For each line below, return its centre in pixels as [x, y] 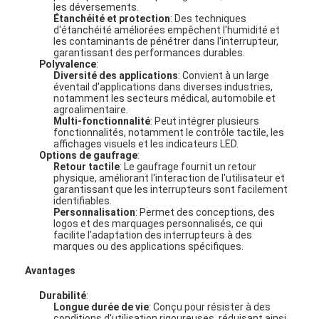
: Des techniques [209, 18]
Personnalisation [95, 212]
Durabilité [63, 295]
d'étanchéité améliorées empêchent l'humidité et [167, 30]
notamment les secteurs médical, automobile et [165, 98]
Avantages [51, 271]
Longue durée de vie [101, 307]
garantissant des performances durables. [150, 52]
